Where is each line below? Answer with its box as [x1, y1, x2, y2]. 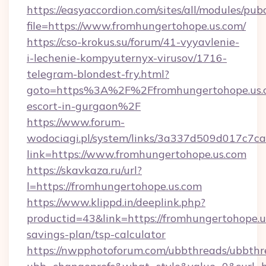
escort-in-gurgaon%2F [27, 99, 141, 113]
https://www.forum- [27, 115, 125, 129]
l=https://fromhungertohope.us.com [27, 179, 202, 193]
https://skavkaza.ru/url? [27, 163, 142, 177]
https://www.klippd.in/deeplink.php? [27, 195, 205, 209]
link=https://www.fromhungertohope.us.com [27, 147, 246, 161]
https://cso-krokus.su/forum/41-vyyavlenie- [27, 35, 239, 49]
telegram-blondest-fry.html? [27, 67, 169, 81]
